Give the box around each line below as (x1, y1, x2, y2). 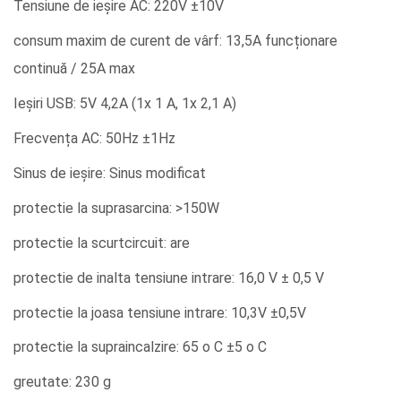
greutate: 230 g (13, 373, 111, 391)
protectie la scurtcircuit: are (13, 234, 190, 252)
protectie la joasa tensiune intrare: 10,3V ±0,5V (13, 303, 306, 321)
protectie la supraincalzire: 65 (13, 338, 202, 356)
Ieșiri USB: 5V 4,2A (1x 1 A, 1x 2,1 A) (13, 94, 236, 112)
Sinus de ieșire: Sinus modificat (13, 164, 206, 182)
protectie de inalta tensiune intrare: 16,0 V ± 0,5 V (13, 269, 324, 286)
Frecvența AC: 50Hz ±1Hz (13, 129, 175, 147)
